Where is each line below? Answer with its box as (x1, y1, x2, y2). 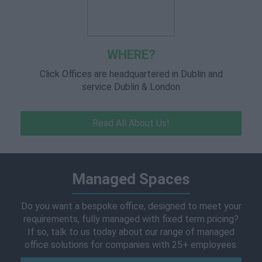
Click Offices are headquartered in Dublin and (39, 68, 223, 80)
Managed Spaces (72, 170, 190, 188)
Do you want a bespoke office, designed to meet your (20, 201, 242, 212)
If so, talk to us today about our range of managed (27, 226, 235, 237)
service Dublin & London (82, 81, 180, 92)
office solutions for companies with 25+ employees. (24, 239, 238, 250)
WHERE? (106, 47, 156, 62)
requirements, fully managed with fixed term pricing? (23, 213, 239, 225)
